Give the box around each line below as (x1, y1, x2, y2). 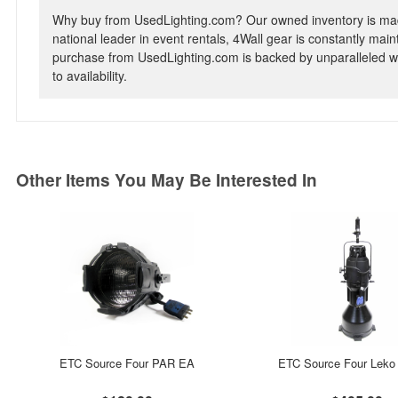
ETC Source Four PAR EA (59, 354, 195, 371)
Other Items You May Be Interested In (16, 168, 317, 192)
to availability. (52, 67, 127, 84)
